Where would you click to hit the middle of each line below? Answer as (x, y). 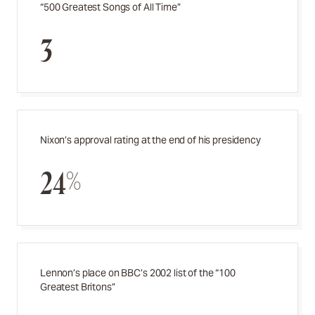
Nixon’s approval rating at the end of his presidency (150, 140)
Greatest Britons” (78, 287)
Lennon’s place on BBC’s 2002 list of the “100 (138, 273)
